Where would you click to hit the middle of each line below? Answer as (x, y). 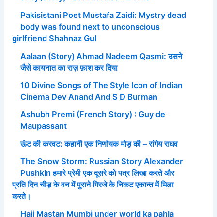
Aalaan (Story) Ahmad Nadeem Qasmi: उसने (101, 56)
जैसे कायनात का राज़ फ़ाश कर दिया (69, 68)
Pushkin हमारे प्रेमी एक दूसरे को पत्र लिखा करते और (97, 173)
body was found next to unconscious (90, 27)
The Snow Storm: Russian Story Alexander (101, 161)
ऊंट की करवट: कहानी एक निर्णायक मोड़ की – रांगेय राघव (99, 144)
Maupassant (43, 126)
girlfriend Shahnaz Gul (54, 39)
